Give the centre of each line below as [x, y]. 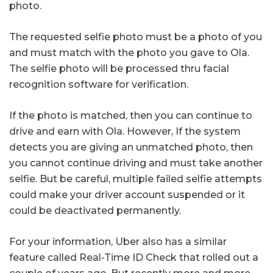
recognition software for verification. [99, 84]
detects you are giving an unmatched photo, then [131, 147]
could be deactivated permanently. [95, 210]
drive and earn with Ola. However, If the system [125, 131]
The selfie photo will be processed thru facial [119, 68]
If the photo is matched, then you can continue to [131, 115]
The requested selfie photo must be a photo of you [136, 37]
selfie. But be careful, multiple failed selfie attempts [136, 179]
